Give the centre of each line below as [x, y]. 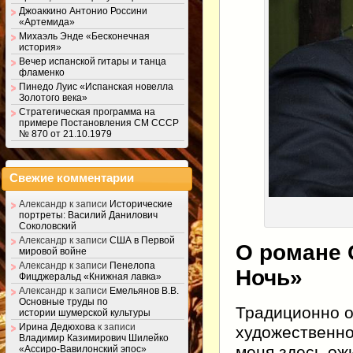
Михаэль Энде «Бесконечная [84, 36]
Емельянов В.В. [144, 291]
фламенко [42, 72]
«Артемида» [47, 22]
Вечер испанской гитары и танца [93, 61]
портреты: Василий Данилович [88, 216]
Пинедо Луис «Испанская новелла [96, 86]
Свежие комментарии [71, 178]
